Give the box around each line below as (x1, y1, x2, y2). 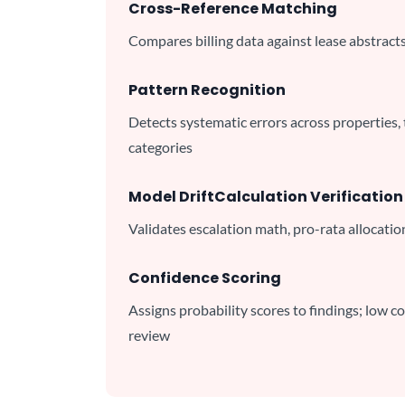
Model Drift (128, 186, 214, 207)
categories (128, 138, 193, 155)
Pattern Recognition (128, 80, 286, 100)
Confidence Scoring (128, 268, 281, 288)
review (128, 326, 170, 344)
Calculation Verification (214, 186, 403, 207)
